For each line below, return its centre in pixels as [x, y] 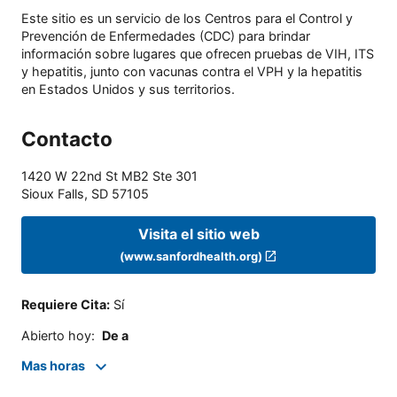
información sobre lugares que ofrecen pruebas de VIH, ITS [198, 54]
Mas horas [53, 366]
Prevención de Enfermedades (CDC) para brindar [166, 36]
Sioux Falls [53, 194]
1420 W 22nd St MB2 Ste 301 [109, 176]
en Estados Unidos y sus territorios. [128, 90]
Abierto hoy [56, 335]
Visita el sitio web [198, 234]
